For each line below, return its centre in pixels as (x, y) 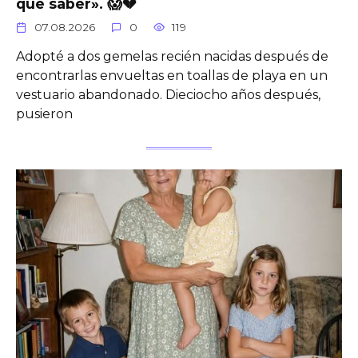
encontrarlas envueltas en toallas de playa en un (172, 76)
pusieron (44, 114)
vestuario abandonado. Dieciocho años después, (168, 95)
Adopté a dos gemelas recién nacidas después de (172, 57)
